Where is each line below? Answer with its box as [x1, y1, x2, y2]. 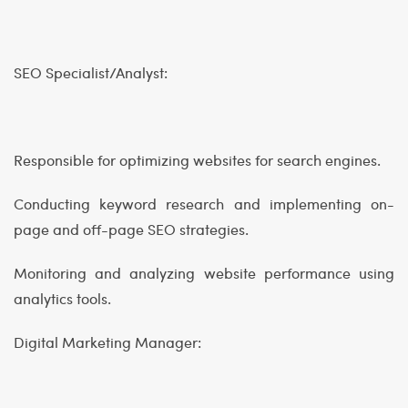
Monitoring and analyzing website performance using [14, 262, 394, 284]
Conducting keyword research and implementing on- [14, 193, 394, 215]
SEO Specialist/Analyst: [14, 62, 168, 84]
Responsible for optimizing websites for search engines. [14, 149, 381, 171]
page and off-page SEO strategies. [14, 219, 249, 240]
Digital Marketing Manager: [14, 331, 201, 353]
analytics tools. [14, 288, 111, 310]
